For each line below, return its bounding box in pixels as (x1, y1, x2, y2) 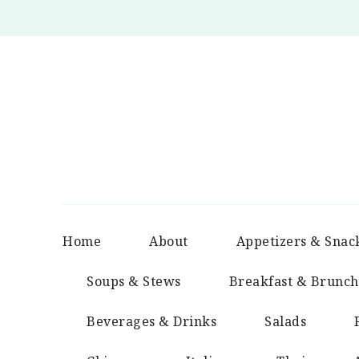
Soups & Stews (87, 272, 181, 290)
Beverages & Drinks (87, 313, 216, 330)
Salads (264, 313, 306, 330)
